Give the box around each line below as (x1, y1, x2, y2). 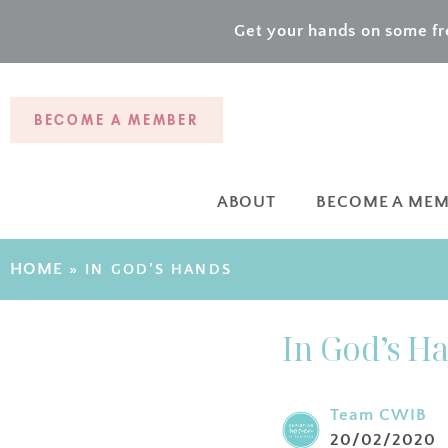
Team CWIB (330, 406, 427, 424)
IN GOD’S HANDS (85, 261, 232, 278)
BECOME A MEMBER (34, 112, 199, 128)
